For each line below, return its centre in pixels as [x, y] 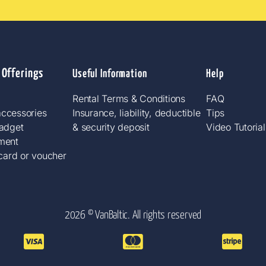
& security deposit [111, 127]
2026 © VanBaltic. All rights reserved [133, 215]
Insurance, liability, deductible [137, 113]
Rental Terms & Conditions [129, 98]
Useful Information [110, 74]
